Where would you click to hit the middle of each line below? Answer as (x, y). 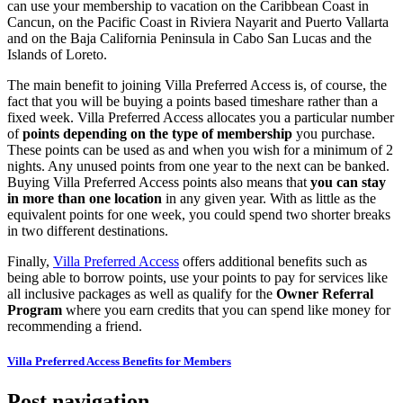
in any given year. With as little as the (269, 199)
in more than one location (85, 199)
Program (35, 310)
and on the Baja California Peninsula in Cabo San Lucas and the (189, 39)
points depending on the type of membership (157, 134)
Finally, (30, 262)
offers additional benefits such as (273, 262)
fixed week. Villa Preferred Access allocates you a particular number (201, 118)
